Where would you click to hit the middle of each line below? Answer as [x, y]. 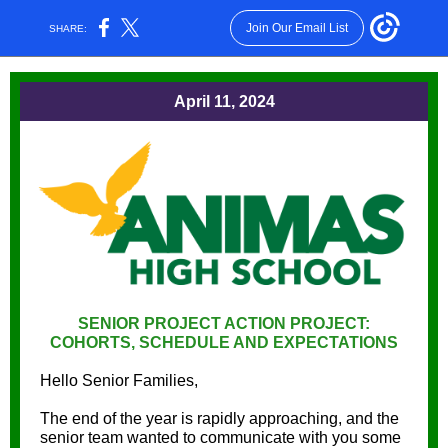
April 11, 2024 [224, 101]
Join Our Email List [296, 28]
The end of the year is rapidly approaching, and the [219, 418]
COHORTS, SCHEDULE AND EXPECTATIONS [224, 342]
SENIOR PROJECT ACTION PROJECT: [224, 323]
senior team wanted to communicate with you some [220, 437]
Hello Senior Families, [119, 380]
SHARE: [68, 28]
